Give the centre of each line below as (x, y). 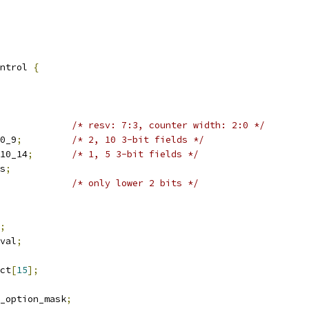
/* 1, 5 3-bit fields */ (135, 154)
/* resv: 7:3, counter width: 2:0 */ (168, 125)
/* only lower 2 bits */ (135, 183)
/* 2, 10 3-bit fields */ (138, 140)
